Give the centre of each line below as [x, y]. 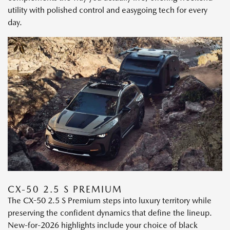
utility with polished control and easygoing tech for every [108, 10]
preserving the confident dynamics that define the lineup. [110, 213]
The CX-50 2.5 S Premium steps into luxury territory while [110, 201]
